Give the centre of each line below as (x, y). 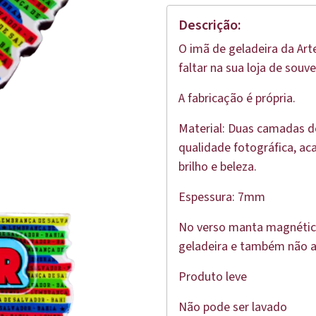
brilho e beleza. (218, 167)
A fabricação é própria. (237, 98)
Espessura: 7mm (222, 197)
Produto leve (213, 277)
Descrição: (210, 25)
